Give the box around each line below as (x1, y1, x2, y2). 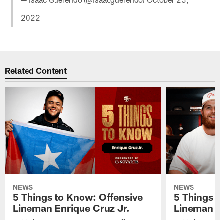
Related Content (5, 65, 67, 76)
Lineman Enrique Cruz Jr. (13, 201, 130, 214)
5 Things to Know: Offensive (13, 191, 143, 203)
